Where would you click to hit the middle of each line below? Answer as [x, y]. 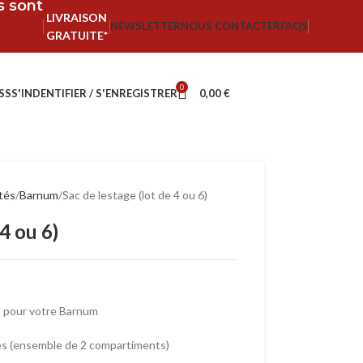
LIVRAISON [77, 17]
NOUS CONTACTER [230, 26]
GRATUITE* [77, 35]
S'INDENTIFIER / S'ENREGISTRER [94, 93]
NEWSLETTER [145, 26]
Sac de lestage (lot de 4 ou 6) [135, 195]
